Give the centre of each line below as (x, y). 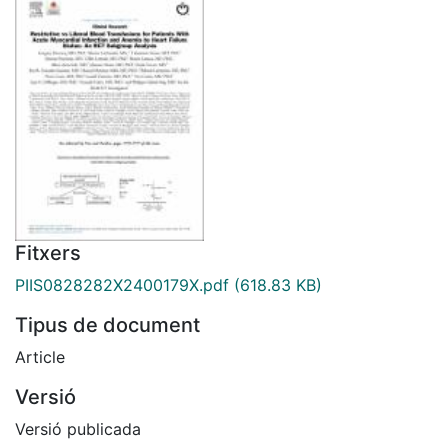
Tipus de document (107, 324)
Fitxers (48, 252)
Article (40, 356)
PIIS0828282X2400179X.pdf (122, 284)
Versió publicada (78, 428)
